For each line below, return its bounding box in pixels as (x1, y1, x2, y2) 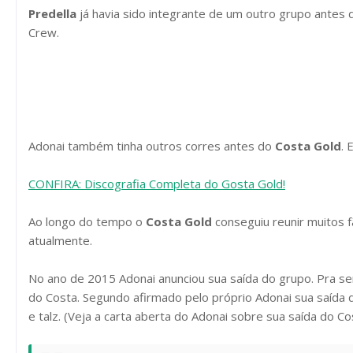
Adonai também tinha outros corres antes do (28, 138, 275, 154)
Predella (28, 6, 80, 21)
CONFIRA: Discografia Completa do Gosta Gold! (28, 176, 285, 191)
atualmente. (28, 232, 92, 248)
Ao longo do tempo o (28, 214, 146, 229)
